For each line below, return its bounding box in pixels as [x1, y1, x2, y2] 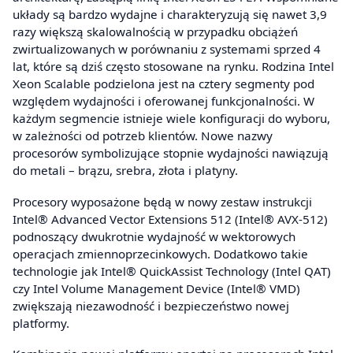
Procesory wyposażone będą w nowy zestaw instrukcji [13, 193, 312, 210]
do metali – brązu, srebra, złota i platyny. [13, 162, 238, 179]
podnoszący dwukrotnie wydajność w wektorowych [13, 228, 295, 244]
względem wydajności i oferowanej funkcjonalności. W [13, 93, 314, 110]
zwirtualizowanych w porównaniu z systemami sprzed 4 [13, 41, 321, 58]
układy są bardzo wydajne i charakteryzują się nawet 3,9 [13, 6, 327, 23]
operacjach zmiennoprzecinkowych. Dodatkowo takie [13, 245, 308, 262]
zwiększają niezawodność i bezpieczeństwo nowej [13, 297, 289, 314]
